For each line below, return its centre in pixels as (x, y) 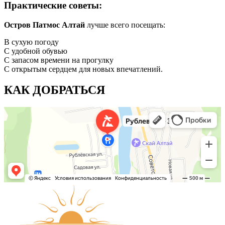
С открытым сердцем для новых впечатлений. (83, 69)
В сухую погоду (31, 42)
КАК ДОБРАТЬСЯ (54, 90)
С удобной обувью (36, 51)
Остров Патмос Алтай (44, 25)
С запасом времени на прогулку (59, 60)
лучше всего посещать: (125, 25)
